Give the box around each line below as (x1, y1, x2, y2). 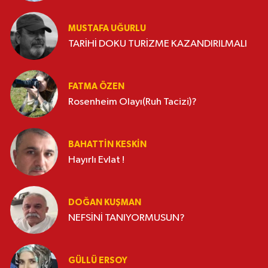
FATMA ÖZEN (68, 81, 124, 91)
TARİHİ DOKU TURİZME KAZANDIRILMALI (68, 38, 247, 49)
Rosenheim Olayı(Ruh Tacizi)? (68, 96, 197, 107)
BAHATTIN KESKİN (68, 139, 147, 149)
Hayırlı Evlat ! (68, 154, 124, 165)
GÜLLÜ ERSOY (68, 255, 127, 265)
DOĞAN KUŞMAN (68, 197, 141, 207)
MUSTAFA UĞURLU (68, 23, 146, 33)
